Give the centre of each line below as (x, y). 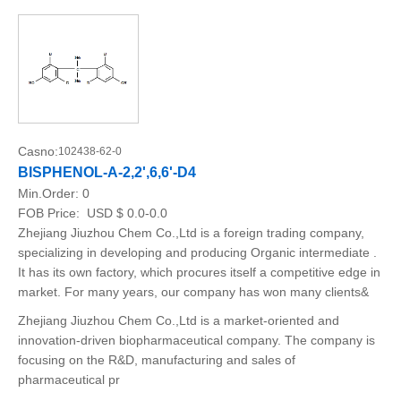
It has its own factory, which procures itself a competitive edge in (199, 272)
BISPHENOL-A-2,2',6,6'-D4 (107, 172)
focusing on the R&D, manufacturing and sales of (157, 360)
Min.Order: (50, 193)
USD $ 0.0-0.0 (125, 213)
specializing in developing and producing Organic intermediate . (197, 252)
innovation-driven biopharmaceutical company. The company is (196, 340)
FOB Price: (51, 213)
